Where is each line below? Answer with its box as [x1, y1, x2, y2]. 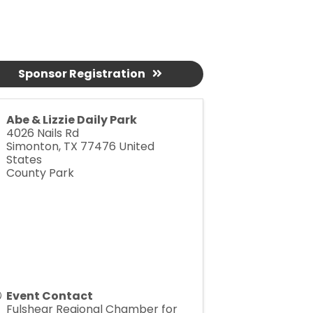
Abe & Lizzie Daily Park [6, 112, 137, 128]
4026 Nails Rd [6, 125, 79, 141]
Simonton [6, 138, 59, 154]
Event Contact [6, 288, 93, 304]
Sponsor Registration [18, 66, 146, 82]
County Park [6, 165, 74, 181]
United [118, 138, 154, 154]
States [6, 152, 42, 168]
